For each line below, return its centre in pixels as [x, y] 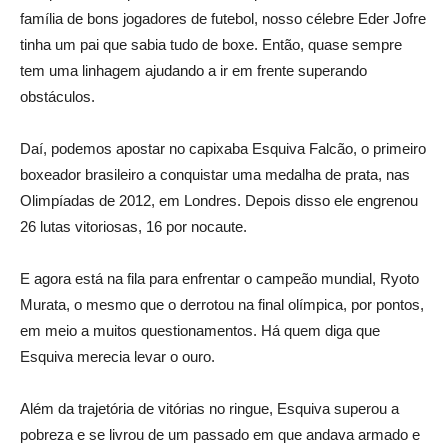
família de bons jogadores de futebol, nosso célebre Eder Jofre [223, 19]
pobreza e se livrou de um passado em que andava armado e [220, 435]
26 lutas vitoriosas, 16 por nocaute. [133, 227]
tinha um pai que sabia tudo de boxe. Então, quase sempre [211, 45]
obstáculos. [57, 97]
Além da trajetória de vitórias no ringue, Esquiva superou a [209, 409]
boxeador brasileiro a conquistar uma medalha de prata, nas [215, 175]
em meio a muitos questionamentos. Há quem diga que [200, 331]
